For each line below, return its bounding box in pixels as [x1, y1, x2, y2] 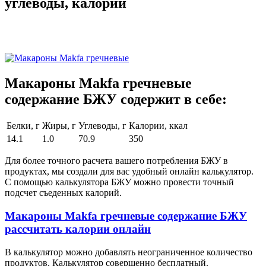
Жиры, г [42, 121, 76, 131]
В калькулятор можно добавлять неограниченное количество [5, 246, 252, 257]
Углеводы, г [78, 121, 126, 131]
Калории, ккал [129, 121, 188, 131]
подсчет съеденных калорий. [5, 188, 122, 198]
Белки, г [7, 121, 40, 131]
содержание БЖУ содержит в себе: [5, 91, 227, 107]
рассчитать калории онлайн [5, 223, 151, 236]
